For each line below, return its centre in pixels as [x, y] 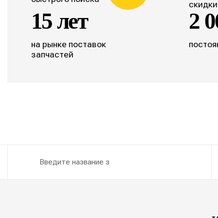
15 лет [59, 21]
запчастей [52, 54]
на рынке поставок [68, 44]
